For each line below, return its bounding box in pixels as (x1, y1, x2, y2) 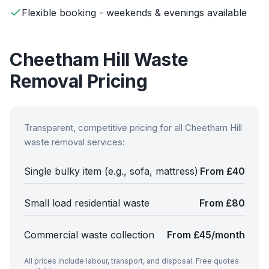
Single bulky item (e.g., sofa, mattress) (24, 165, 198, 177)
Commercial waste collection (24, 229, 154, 241)
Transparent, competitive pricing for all (24, 122, 185, 133)
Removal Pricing (10, 70, 148, 92)
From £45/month (167, 229, 245, 241)
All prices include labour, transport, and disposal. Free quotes (24, 256, 239, 265)
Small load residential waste (24, 197, 150, 209)
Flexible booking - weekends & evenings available (22, 7, 247, 19)
